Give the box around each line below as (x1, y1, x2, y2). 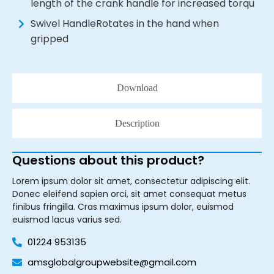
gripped (31, 32, 68, 46)
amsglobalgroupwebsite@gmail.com (28, 256, 196, 269)
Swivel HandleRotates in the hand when (31, 17, 219, 31)
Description (114, 118, 160, 129)
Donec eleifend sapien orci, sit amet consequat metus (12, 188, 246, 201)
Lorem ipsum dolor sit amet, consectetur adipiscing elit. (12, 175, 250, 188)
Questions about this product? (12, 152, 204, 169)
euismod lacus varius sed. (12, 213, 122, 226)
